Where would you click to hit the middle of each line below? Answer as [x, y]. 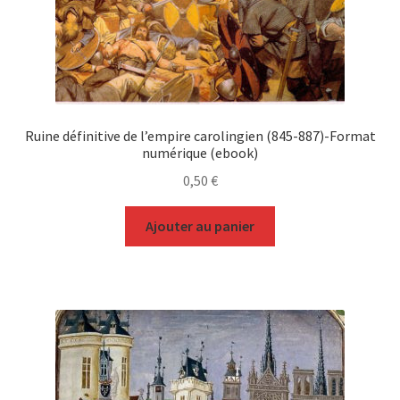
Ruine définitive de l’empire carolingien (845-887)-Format [200, 136]
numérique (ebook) [200, 153]
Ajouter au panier [200, 225]
